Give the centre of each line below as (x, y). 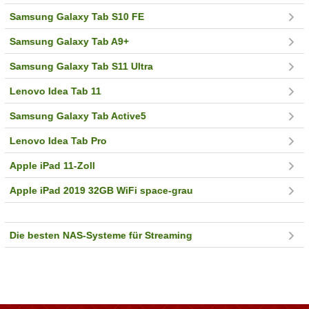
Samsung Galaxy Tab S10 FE (77, 16)
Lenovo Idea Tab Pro (59, 140)
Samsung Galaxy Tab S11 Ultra (82, 66)
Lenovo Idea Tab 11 (56, 91)
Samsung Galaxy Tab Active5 (78, 116)
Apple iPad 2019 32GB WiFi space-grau (102, 190)
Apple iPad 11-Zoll (53, 165)
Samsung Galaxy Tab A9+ (70, 41)
